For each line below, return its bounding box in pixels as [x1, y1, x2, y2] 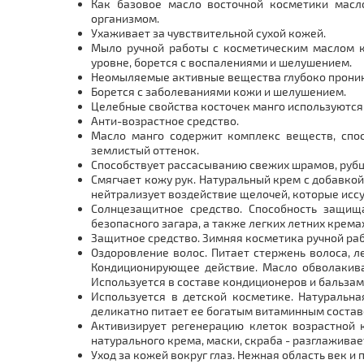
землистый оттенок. [91, 143, 201, 157]
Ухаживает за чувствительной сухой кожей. [91, 26, 328, 40]
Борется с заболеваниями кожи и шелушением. [91, 84, 349, 98]
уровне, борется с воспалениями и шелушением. [91, 55, 352, 69]
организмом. [91, 11, 162, 25]
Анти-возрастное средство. [91, 114, 239, 128]
